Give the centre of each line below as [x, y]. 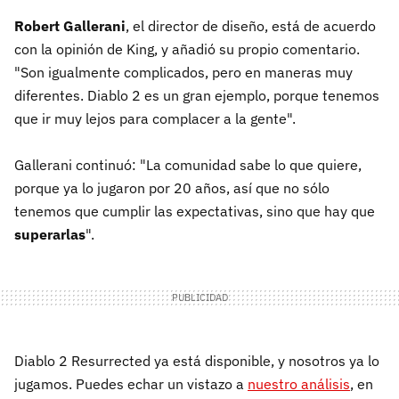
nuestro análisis [299, 383]
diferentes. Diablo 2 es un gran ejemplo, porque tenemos [197, 95]
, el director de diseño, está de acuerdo [251, 25]
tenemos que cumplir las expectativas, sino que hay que [195, 211]
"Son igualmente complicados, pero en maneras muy [183, 72]
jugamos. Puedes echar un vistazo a [131, 383]
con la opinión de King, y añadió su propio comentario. [187, 49]
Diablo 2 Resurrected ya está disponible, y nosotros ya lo [197, 360]
